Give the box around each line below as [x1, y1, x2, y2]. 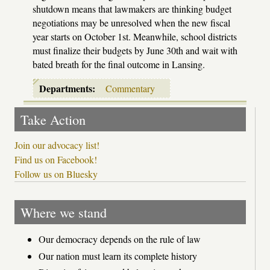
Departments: [39, 81, 98, 95]
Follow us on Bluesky [14, 168, 98, 181]
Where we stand [20, 203, 107, 222]
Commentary [105, 81, 155, 95]
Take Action [20, 110, 86, 128]
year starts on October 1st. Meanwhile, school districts [33, 30, 237, 43]
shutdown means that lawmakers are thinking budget [33, 2, 231, 15]
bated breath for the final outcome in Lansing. [33, 57, 205, 71]
